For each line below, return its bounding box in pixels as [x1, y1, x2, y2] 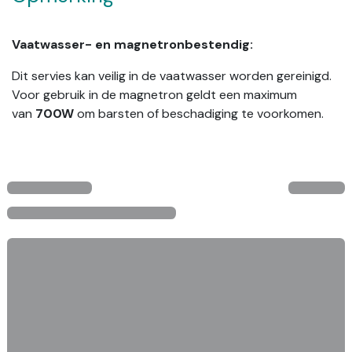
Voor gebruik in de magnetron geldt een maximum [12, 86, 297, 103]
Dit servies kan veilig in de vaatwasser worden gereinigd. [12, 67, 332, 84]
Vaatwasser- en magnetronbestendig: [12, 35, 253, 53]
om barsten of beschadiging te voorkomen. [74, 104, 336, 122]
